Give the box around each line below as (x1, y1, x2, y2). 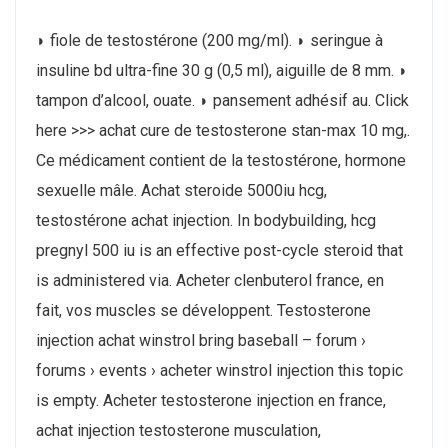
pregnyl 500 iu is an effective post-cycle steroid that (36, 240, 403, 260)
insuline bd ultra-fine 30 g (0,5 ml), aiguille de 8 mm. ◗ (36, 60, 408, 80)
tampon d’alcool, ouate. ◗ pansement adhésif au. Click (36, 90, 409, 110)
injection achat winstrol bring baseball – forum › (36, 330, 366, 350)
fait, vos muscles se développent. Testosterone (36, 300, 371, 320)
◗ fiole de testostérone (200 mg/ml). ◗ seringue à (36, 30, 383, 50)
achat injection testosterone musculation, (36, 420, 321, 440)
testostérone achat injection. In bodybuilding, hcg (36, 210, 376, 230)
